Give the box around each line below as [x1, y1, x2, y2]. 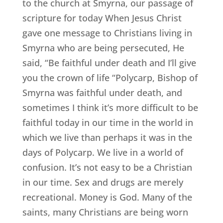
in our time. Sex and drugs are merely [22, 176, 183, 189]
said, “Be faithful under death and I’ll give [22, 57, 196, 69]
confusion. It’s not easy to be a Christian [22, 161, 192, 174]
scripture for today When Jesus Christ [22, 12, 182, 24]
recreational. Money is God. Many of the [22, 191, 192, 204]
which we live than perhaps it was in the [22, 131, 192, 144]
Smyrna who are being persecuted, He [22, 42, 184, 54]
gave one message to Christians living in [22, 27, 192, 39]
